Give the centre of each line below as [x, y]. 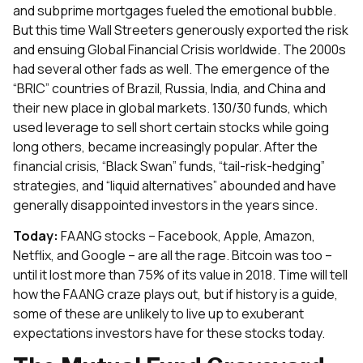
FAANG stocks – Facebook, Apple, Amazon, [187, 235]
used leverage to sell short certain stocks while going [171, 127]
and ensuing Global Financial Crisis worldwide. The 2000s [179, 49]
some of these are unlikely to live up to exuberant [158, 313]
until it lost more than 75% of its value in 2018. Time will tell [180, 274]
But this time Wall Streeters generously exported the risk [181, 30]
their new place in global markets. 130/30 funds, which [170, 107]
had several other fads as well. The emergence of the [171, 68]
